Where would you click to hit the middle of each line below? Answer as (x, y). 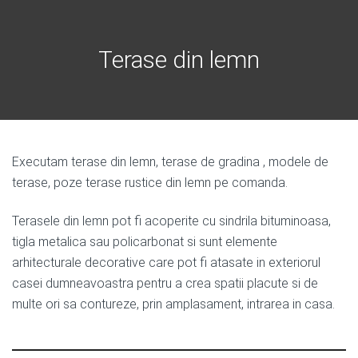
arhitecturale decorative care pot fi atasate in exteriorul (166, 263)
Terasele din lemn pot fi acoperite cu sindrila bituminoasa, (171, 221)
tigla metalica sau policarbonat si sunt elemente (145, 242)
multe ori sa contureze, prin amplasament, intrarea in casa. (173, 304)
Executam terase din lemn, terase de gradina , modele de (170, 162)
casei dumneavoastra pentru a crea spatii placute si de (165, 283)
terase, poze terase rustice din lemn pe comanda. (150, 183)
